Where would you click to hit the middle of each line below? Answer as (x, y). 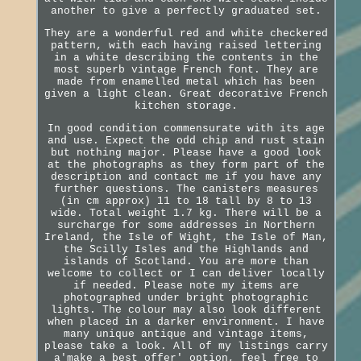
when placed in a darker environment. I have (186, 322)
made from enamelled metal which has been (186, 81)
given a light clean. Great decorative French (186, 93)
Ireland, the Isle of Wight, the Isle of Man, (186, 237)
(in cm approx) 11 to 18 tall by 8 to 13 (186, 201)
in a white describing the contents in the (186, 57)
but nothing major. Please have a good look (186, 152)
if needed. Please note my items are (186, 285)
